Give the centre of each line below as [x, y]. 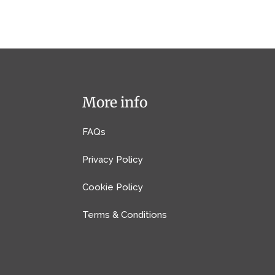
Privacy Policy [113, 159]
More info [115, 102]
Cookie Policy [113, 187]
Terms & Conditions [125, 215]
